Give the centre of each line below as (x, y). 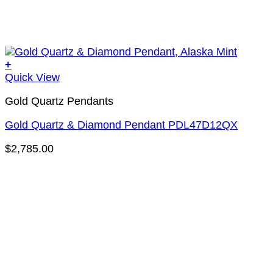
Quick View (32, 78)
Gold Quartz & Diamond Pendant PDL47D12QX (121, 125)
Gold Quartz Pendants (59, 101)
